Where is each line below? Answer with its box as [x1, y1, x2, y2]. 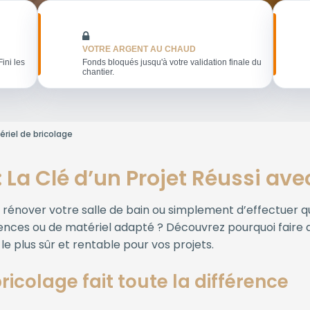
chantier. [82, 67, 114, 77]
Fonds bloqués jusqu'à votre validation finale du [82, 57, 262, 67]
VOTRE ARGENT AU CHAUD [82, 44, 196, 55]
